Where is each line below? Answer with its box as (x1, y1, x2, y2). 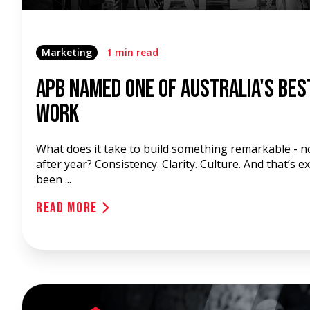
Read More (36, 199, 101, 217)
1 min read (107, 46, 158, 59)
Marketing (42, 46, 92, 59)
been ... (36, 172, 71, 187)
